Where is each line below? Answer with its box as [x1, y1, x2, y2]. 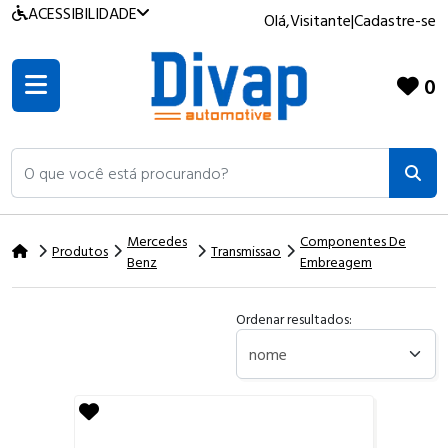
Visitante [290, 8, 351, 32]
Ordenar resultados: [236, 307, 352, 329]
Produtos [52, 240, 108, 262]
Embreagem [300, 250, 372, 272]
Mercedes [127, 229, 187, 251]
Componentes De [300, 229, 406, 251]
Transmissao [211, 240, 281, 262]
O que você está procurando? [11, 146, 190, 168]
